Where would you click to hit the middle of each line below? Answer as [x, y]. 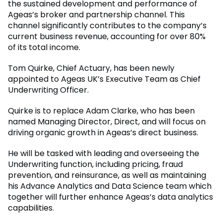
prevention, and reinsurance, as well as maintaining [107, 175]
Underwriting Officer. [48, 90]
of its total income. [44, 48]
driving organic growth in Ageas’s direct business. [103, 133]
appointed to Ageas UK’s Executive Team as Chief [104, 79]
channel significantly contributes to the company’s [107, 26]
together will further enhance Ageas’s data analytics [111, 197]
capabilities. [31, 208]
